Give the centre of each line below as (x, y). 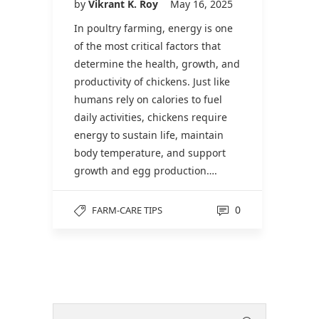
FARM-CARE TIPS (127, 210)
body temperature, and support (150, 152)
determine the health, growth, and (157, 63)
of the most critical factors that (147, 46)
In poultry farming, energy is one (153, 28)
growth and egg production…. (146, 170)
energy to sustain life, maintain (149, 135)
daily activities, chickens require (151, 117)
